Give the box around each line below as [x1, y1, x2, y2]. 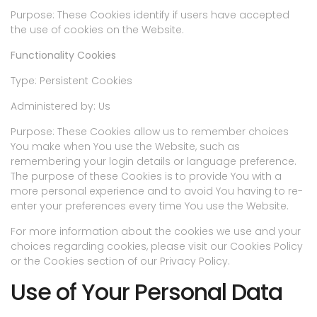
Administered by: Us [11, 99, 110, 114]
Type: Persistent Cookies [11, 74, 132, 88]
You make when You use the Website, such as [11, 139, 240, 154]
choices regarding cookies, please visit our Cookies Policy [11, 239, 303, 254]
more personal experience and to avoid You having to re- [11, 184, 303, 199]
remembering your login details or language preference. [11, 154, 296, 169]
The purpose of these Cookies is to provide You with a [11, 169, 282, 184]
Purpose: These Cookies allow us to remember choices [11, 125, 289, 139]
